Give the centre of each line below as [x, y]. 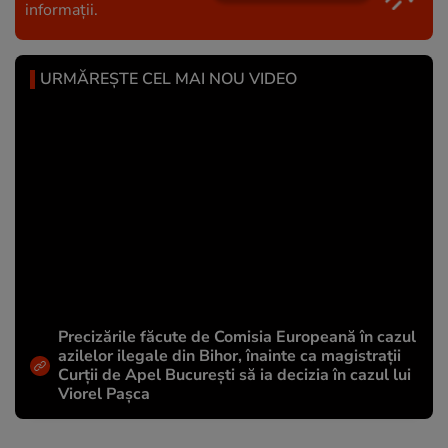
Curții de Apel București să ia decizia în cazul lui [234, 374]
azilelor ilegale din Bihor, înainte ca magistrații [229, 355]
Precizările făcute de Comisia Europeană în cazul [237, 336]
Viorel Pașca [104, 393]
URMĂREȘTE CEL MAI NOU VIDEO [168, 79]
